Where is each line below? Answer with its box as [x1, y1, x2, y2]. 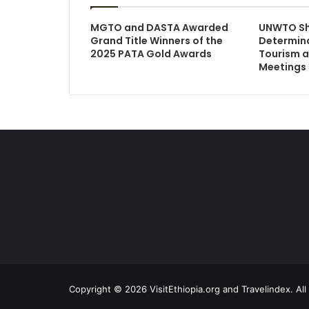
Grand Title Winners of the [90, 34, 223, 48]
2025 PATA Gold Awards [90, 47, 212, 61]
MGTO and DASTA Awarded [90, 21, 228, 34]
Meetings [258, 60, 306, 74]
